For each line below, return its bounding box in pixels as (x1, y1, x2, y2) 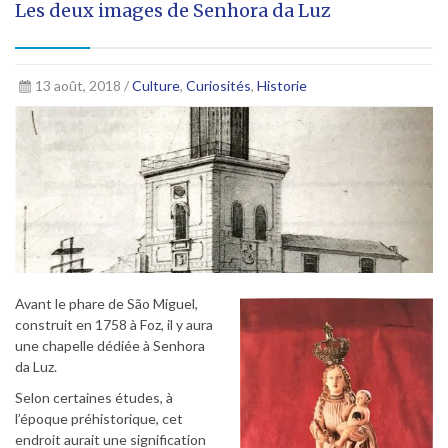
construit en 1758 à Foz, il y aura (15, 315, 213, 333)
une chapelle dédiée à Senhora (15, 336, 205, 354)
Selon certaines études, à (15, 388, 173, 406)
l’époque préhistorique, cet (15, 409, 183, 427)
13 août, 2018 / (34, 76, 132, 94)
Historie (256, 76, 307, 94)
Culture (131, 76, 180, 94)
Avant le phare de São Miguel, (15, 294, 198, 312)
